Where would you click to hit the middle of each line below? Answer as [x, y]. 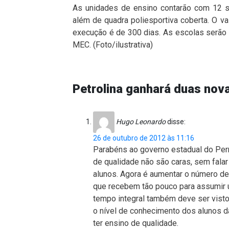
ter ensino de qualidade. [136, 223]
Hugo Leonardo [141, 121]
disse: [176, 121]
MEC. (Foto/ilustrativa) [113, 45]
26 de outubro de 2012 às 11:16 [144, 138]
